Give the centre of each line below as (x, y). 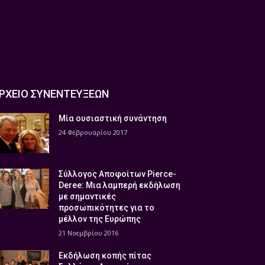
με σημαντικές (88, 197)
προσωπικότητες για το (107, 208)
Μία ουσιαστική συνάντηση (113, 119)
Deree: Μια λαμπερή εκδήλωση (120, 185)
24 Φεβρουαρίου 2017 (93, 132)
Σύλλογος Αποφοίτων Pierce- (118, 174)
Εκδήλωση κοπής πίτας (105, 256)
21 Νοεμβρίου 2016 (89, 233)
